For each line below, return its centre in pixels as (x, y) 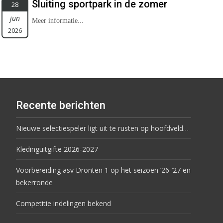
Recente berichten (61, 105)
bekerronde (34, 182)
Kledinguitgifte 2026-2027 (57, 149)
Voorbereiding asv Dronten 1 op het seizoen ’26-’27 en (103, 170)
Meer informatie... (58, 20)
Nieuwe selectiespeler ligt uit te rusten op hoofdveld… (102, 128)
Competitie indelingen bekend (63, 203)
